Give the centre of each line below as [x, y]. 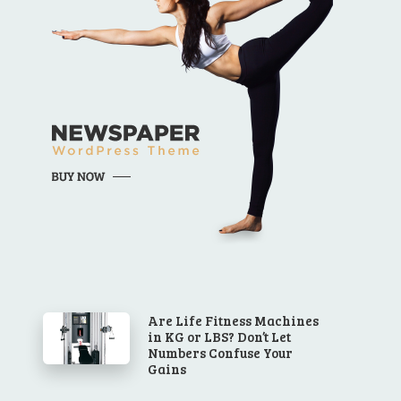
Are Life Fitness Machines [234, 320]
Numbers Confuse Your [221, 352]
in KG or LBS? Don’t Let [220, 336]
